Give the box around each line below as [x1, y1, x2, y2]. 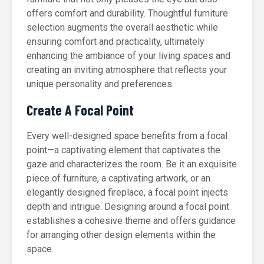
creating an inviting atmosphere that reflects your [27, 64, 227, 75]
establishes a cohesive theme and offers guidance [27, 215, 236, 226]
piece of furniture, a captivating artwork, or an [27, 173, 210, 184]
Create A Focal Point [27, 101, 134, 118]
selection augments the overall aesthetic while [27, 22, 218, 33]
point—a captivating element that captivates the [27, 144, 220, 156]
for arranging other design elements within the [27, 229, 216, 240]
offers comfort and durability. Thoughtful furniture [27, 8, 228, 19]
